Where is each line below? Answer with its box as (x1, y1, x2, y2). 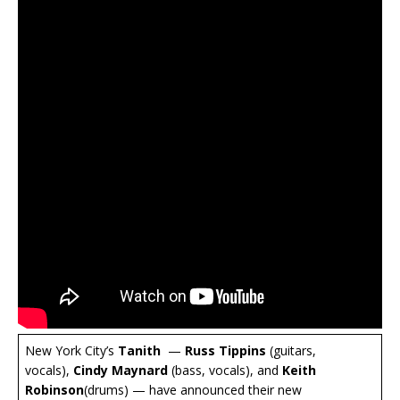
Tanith (118, 342, 161, 360)
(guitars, (266, 342, 316, 360)
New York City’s (25, 342, 118, 360)
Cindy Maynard (70, 362, 168, 379)
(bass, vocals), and (168, 362, 282, 379)
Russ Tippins (185, 342, 266, 360)
